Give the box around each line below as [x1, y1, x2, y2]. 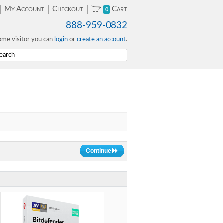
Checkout [52, 5, 83, 13]
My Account [4, 5, 44, 13]
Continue [86, 147, 112, 154]
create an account [77, 36, 126, 43]
